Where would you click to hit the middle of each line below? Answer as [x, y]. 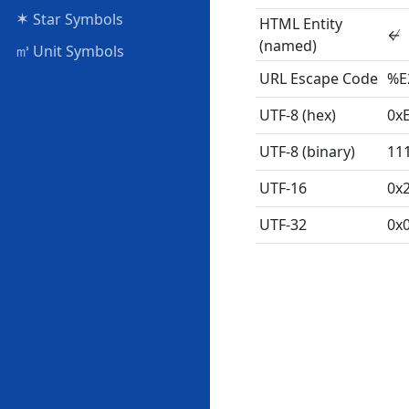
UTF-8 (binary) [307, 152]
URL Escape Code [319, 79]
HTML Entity [301, 24]
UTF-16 [283, 188]
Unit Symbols [77, 52]
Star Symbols [76, 20]
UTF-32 [283, 225]
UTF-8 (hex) [298, 115]
